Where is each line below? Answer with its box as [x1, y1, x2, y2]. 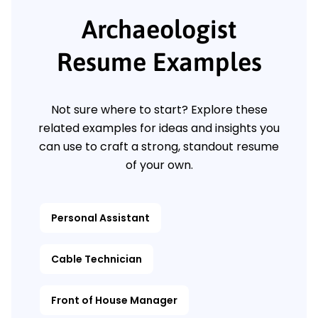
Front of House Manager [51, 293, 177, 308]
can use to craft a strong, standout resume [39, 138, 279, 155]
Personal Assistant [51, 211, 150, 226]
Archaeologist [82, 14, 236, 45]
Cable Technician [51, 252, 142, 267]
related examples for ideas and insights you [38, 120, 280, 137]
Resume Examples [56, 47, 262, 77]
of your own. [125, 157, 193, 174]
